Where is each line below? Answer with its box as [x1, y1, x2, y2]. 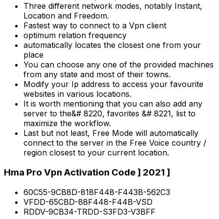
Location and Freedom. [23, 11, 109, 21]
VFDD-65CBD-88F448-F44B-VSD [23, 197, 153, 207]
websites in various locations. [23, 89, 131, 99]
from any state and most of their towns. [23, 69, 171, 80]
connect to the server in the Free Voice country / [23, 138, 206, 148]
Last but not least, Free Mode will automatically [23, 128, 198, 138]
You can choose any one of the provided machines [23, 60, 214, 70]
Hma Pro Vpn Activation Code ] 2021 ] [4, 166, 170, 178]
